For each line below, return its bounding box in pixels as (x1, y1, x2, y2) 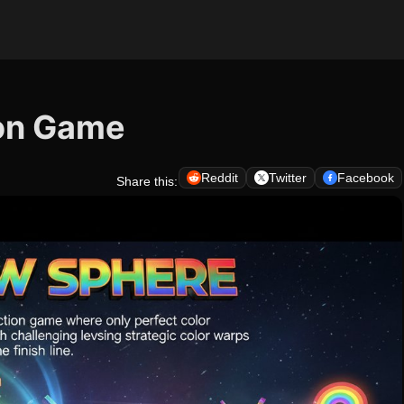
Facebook (337, 170, 394, 185)
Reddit (201, 170, 238, 185)
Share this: (116, 174, 178, 188)
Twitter (269, 170, 307, 185)
